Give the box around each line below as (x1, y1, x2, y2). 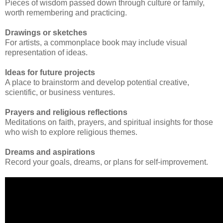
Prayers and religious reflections (5, 108, 127, 116)
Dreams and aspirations (5, 147, 95, 156)
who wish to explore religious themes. (5, 127, 137, 136)
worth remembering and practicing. (5, 8, 127, 17)
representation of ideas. (5, 48, 88, 57)
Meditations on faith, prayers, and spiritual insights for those (5, 117, 213, 126)
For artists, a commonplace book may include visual (5, 38, 187, 47)
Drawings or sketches (5, 28, 87, 37)
